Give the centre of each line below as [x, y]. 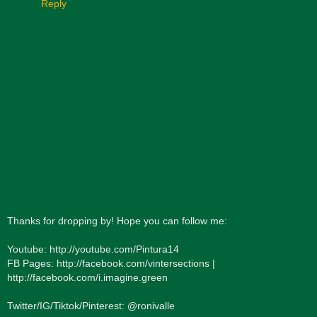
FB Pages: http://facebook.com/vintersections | [111, 264]
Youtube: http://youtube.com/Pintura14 [93, 249]
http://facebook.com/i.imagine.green [87, 278]
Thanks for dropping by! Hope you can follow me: [117, 221]
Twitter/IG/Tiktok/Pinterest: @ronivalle [91, 306]
